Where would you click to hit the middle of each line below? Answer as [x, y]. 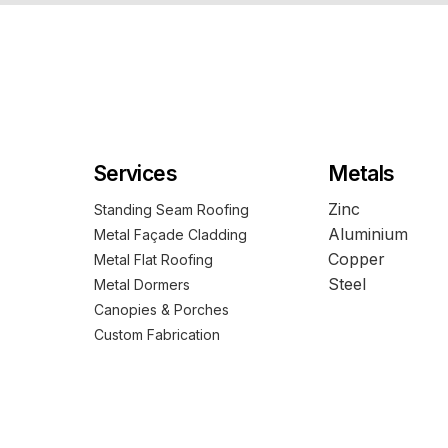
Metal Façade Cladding [170, 234]
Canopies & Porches [161, 309]
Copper [357, 259]
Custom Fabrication [157, 334]
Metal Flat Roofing [153, 259]
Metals [361, 173]
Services [135, 173]
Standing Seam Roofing [171, 209]
